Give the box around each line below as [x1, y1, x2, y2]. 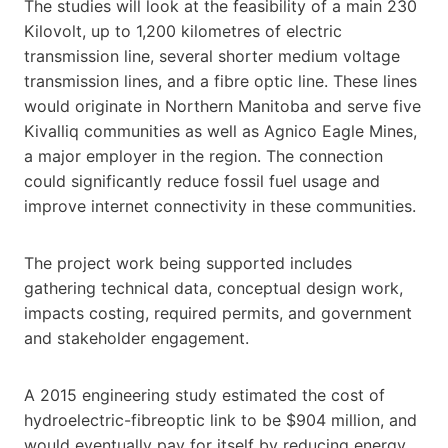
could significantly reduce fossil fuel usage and [24, 170, 380, 191]
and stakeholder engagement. [24, 327, 249, 348]
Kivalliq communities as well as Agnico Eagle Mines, [24, 120, 417, 141]
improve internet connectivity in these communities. [24, 195, 416, 216]
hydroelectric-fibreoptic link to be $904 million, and [24, 409, 417, 430]
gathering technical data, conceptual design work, [24, 277, 403, 298]
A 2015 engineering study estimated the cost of [24, 384, 385, 405]
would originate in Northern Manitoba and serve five [24, 95, 421, 116]
